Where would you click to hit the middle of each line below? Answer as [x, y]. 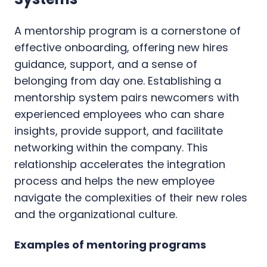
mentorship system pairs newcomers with [127, 97]
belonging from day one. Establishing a [118, 80]
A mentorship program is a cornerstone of [128, 30]
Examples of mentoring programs [110, 244]
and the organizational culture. [96, 214]
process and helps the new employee [114, 181]
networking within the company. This [111, 147]
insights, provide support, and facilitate [119, 131]
